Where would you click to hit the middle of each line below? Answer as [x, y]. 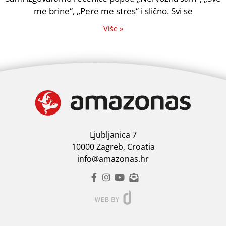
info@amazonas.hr [113, 159]
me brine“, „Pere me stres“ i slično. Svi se [113, 11]
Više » [113, 29]
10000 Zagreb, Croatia [113, 147]
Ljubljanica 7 [113, 135]
